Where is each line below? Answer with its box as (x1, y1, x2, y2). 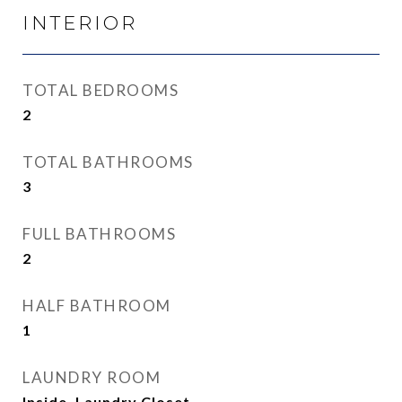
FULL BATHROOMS (22, 224, 176, 243)
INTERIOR (22, 12, 137, 34)
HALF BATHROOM (22, 296, 171, 315)
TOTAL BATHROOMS (22, 153, 194, 171)
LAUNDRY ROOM (22, 368, 161, 387)
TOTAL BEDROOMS (22, 81, 179, 100)
